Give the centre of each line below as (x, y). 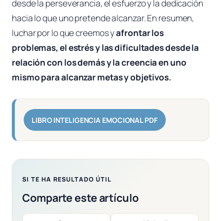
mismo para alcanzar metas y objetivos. (92, 77)
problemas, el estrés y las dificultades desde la (106, 48)
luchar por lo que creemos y (64, 33)
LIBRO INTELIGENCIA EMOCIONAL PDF (94, 120)
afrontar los (140, 33)
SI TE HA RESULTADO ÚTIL (67, 179)
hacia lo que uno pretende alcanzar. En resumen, (103, 18)
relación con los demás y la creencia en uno (99, 63)
